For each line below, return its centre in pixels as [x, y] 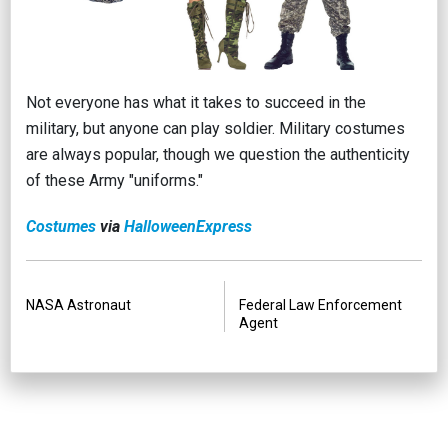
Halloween [160, 226]
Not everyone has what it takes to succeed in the [196, 102]
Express [224, 226]
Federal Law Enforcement [320, 304]
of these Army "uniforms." [116, 180]
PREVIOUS [76, 287]
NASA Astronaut [78, 304]
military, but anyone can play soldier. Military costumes [215, 128]
